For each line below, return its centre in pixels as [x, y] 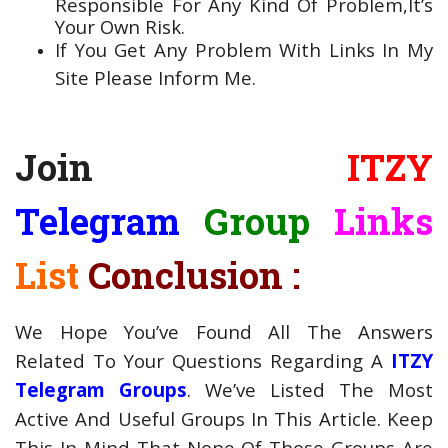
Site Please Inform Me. [155, 74]
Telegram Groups [101, 389]
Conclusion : [194, 274]
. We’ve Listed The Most [310, 389]
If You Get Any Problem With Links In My [244, 49]
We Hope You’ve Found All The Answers [224, 331]
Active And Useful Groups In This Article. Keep [224, 418]
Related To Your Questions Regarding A [203, 360]
